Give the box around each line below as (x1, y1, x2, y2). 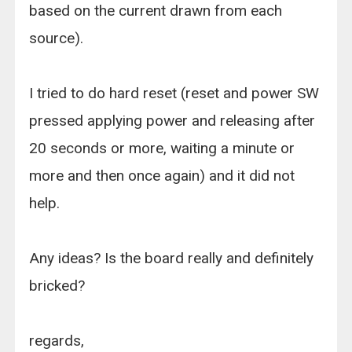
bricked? (29, 277, 86, 295)
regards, (29, 332, 85, 350)
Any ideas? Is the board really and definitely (29, 249, 314, 268)
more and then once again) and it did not (29, 167, 295, 185)
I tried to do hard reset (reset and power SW (29, 84, 320, 103)
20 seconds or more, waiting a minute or (29, 139, 295, 158)
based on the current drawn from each (29, 2, 283, 20)
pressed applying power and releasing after (29, 112, 316, 130)
